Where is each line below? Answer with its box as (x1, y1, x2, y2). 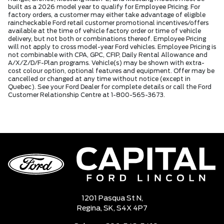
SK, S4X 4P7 (103, 205, 147, 212)
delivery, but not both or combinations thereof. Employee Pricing (8, 36, 206, 42)
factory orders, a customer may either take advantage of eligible (8, 12, 205, 18)
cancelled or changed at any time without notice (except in (8, 76, 190, 82)
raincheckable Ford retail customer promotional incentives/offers (8, 20, 208, 26)
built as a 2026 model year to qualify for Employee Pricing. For (8, 4, 200, 10)
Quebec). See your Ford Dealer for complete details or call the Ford (8, 84, 211, 90)
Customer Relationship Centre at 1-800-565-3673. (8, 92, 165, 98)
